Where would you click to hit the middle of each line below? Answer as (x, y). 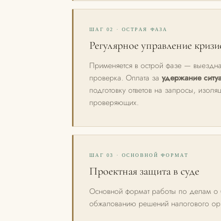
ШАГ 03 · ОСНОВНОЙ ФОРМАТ (139, 155)
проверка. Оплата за (126, 78)
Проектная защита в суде (144, 171)
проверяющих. (114, 102)
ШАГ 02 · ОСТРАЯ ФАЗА (129, 29)
